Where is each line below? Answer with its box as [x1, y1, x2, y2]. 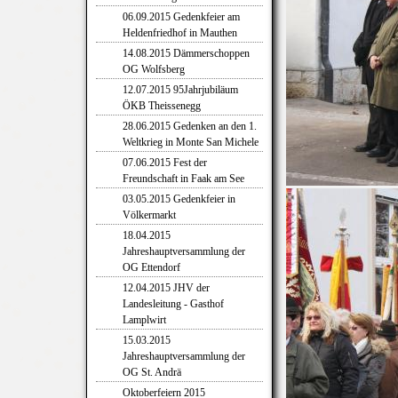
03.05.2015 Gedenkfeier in [123, 193, 235, 205]
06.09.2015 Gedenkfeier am [123, 11, 240, 23]
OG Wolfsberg [123, 63, 185, 76]
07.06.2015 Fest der [123, 156, 207, 169]
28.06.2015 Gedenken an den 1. [123, 120, 257, 132]
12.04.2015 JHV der [123, 282, 210, 294]
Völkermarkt [123, 209, 176, 221]
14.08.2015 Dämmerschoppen [123, 47, 250, 60]
